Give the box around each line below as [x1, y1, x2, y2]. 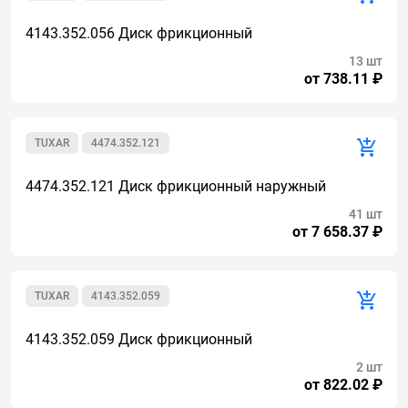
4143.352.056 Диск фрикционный [25, 25, 252, 42]
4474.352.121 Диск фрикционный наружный [25, 178, 326, 195]
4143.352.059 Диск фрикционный [25, 331, 252, 348]
